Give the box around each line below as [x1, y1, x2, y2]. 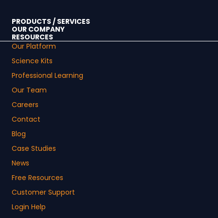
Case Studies [12, 144, 56, 154]
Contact [12, 114, 40, 125]
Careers [12, 100, 38, 110]
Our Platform [12, 41, 56, 52]
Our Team [12, 85, 47, 95]
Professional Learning [12, 71, 83, 81]
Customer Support [12, 187, 75, 198]
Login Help [12, 202, 46, 212]
